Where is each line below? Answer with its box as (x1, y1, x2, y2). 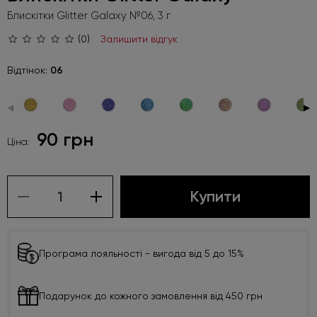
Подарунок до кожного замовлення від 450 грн (39, 290, 263, 302)
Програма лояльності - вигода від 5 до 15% (39, 248, 244, 260)
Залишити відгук (100, 33, 178, 45)
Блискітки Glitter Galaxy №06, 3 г (7, 9, 171, 23)
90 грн (37, 129, 93, 151)
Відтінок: (7, 64, 50, 76)
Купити (190, 187, 241, 207)
